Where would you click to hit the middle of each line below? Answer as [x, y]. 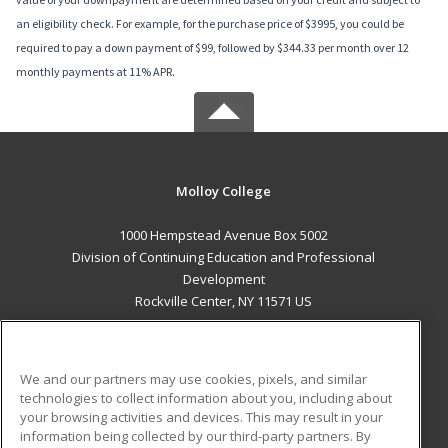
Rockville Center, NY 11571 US [224, 301]
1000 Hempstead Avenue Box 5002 [224, 235]
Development [223, 279]
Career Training [113, 367]
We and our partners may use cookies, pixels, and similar [193, 378]
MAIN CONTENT [224, 343]
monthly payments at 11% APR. [95, 72]
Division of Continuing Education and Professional [224, 257]
